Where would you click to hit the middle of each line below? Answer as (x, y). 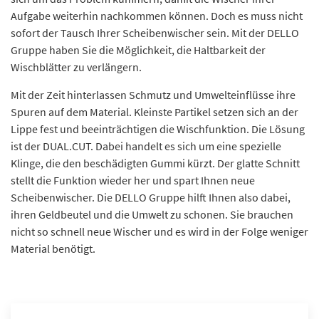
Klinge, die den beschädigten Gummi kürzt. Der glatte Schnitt (155, 163)
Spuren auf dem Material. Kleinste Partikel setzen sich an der (155, 111)
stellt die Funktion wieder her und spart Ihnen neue (133, 180)
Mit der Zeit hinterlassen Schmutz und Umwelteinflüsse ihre (153, 94)
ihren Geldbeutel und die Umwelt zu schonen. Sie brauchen (152, 214)
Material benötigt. (53, 248)
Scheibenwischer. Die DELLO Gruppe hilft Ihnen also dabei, (151, 197)
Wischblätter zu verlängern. (76, 67)
